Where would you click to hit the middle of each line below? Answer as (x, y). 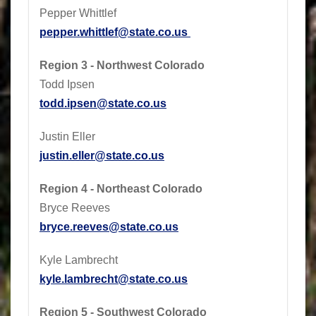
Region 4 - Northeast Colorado (121, 188)
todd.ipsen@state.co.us (103, 103)
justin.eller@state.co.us (102, 155)
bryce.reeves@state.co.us (109, 226)
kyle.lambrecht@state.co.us (114, 279)
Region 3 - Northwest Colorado (122, 65)
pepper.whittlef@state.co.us (114, 32)
